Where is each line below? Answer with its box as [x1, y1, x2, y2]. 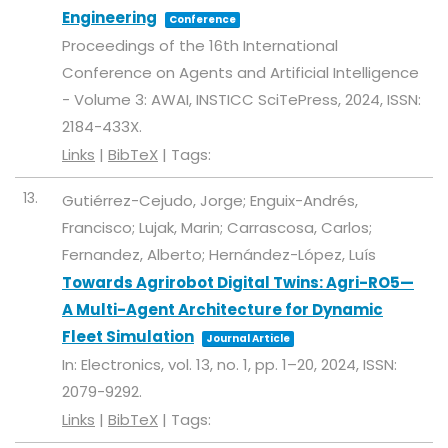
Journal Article [206, 331, 290, 347]
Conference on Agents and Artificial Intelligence [62, 62, 419, 84]
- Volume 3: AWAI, [62, 89, 196, 111]
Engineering [62, 7, 157, 29]
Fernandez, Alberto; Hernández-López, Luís [62, 244, 376, 266]
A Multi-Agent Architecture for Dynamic [62, 299, 383, 321]
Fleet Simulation [62, 326, 194, 348]
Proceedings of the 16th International [62, 35, 338, 57]
